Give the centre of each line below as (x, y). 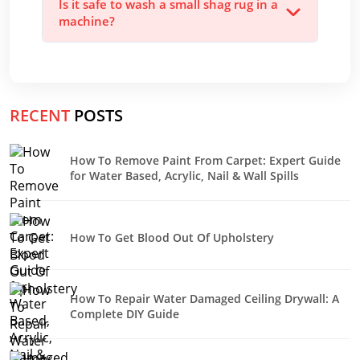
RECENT (40, 115)
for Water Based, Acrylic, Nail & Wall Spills (184, 176)
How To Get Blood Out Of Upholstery (172, 237)
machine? (87, 21)
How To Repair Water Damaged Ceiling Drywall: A (205, 299)
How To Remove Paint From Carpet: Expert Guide (205, 160)
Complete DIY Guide (125, 314)
